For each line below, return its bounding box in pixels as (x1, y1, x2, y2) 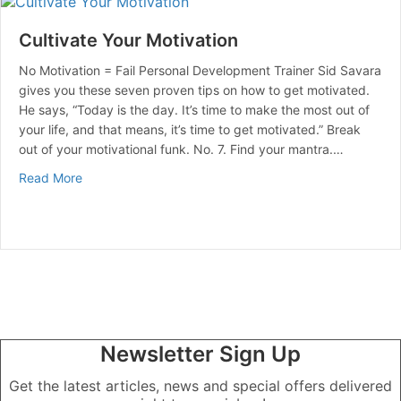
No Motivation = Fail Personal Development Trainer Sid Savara (19, 63, 381, 79)
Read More (19, 170, 82, 186)
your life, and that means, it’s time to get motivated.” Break (19, 122, 361, 138)
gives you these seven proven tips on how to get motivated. (19, 82, 370, 98)
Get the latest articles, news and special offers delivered (9, 377, 392, 396)
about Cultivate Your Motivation (81, 169, 265, 185)
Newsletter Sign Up (100, 341, 301, 368)
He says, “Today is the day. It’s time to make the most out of (19, 102, 370, 118)
